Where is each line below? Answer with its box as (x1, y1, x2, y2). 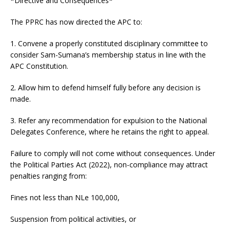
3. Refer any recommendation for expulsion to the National (10, 116, 207, 125)
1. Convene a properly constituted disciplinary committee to (10, 39, 208, 48)
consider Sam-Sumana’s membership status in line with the (10, 50, 206, 60)
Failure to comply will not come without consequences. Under (10, 148, 215, 158)
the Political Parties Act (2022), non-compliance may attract (10, 160, 208, 169)
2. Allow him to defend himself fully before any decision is (10, 83, 201, 92)
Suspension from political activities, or (10, 214, 136, 224)
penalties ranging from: (10, 171, 87, 181)
